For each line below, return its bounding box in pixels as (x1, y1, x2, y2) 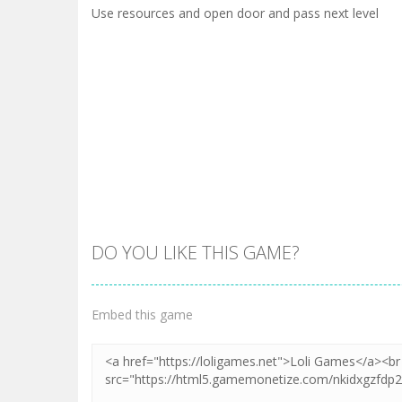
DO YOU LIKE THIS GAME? (92, 240, 300, 265)
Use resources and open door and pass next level (92, 4, 379, 22)
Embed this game (92, 306, 193, 323)
